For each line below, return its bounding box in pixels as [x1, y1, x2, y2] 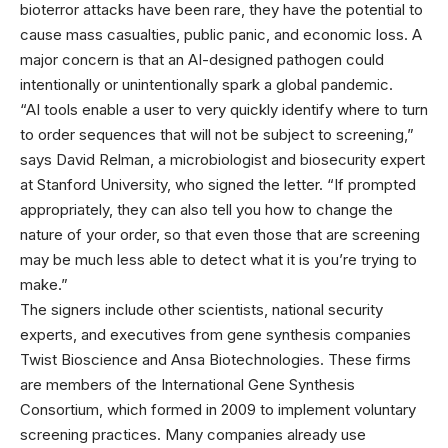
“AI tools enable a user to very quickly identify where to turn [20, 100, 428, 119]
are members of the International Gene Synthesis [20, 375, 355, 394]
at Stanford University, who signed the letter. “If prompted [20, 175, 416, 194]
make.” [20, 275, 68, 294]
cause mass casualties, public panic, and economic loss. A [20, 25, 422, 44]
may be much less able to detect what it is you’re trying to [20, 250, 417, 269]
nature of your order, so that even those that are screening [20, 225, 420, 244]
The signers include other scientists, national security [20, 300, 383, 319]
